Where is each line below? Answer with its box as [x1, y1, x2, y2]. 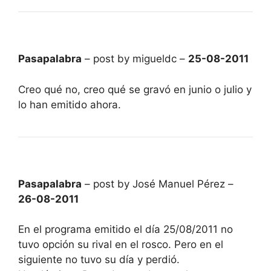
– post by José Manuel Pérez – [82, 177, 233, 190]
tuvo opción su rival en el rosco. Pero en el [18, 238, 223, 250]
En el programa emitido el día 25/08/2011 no [18, 223, 233, 235]
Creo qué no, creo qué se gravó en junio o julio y [18, 83, 252, 96]
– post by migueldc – [82, 53, 188, 65]
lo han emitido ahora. [18, 98, 121, 111]
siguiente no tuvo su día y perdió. [18, 253, 180, 266]
